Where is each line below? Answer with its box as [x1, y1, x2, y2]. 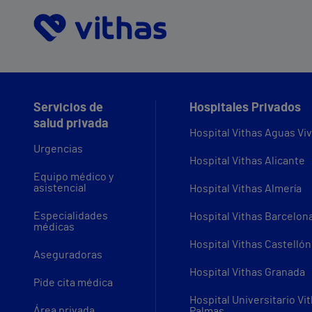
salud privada [33, 117, 109, 130]
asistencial [33, 182, 86, 194]
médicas [33, 221, 75, 233]
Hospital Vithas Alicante [189, 155, 305, 166]
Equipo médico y [33, 171, 114, 182]
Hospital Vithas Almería [189, 182, 302, 194]
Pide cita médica [33, 276, 113, 288]
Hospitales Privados [189, 101, 301, 114]
